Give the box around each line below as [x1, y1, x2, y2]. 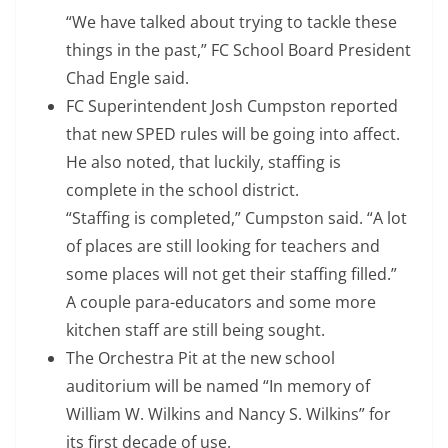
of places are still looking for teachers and [66, 235, 380, 258]
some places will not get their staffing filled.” [66, 263, 397, 286]
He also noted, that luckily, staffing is [66, 151, 341, 174]
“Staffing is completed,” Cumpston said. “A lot [66, 207, 407, 230]
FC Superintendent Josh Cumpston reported [66, 95, 398, 118]
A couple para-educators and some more [66, 291, 376, 314]
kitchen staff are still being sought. [66, 319, 325, 342]
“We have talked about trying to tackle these [66, 11, 397, 34]
